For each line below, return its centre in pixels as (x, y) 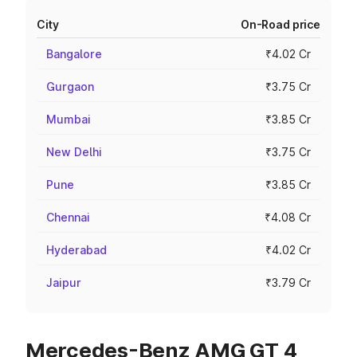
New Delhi (74, 152)
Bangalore (74, 54)
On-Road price (280, 24)
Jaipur (64, 282)
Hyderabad (76, 250)
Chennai (68, 217)
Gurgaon (70, 86)
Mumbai (69, 119)
